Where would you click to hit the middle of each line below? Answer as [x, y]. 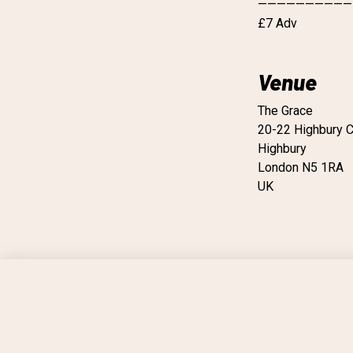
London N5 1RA [301, 168]
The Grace [285, 111]
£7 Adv [277, 24]
